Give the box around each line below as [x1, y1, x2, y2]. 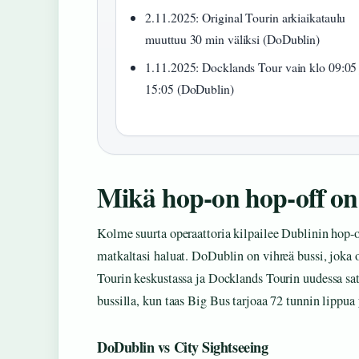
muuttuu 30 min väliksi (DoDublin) [145, 30, 321, 48]
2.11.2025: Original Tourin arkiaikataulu [145, 9, 346, 26]
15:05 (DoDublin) [145, 80, 234, 98]
